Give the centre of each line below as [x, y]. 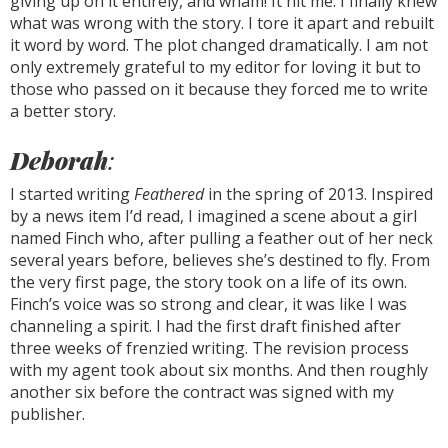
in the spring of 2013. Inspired [318, 194]
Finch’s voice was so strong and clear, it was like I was [208, 304]
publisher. [47, 414]
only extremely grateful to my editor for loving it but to [215, 67]
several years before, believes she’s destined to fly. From [220, 260]
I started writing [72, 194]
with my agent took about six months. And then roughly [219, 370]
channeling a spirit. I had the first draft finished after [205, 326]
